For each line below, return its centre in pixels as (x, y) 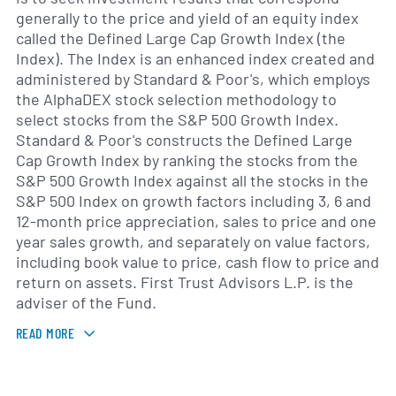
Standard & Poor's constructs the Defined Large (184, 140)
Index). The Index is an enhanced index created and (195, 59)
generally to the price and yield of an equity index (187, 18)
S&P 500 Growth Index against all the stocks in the (192, 181)
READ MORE (46, 332)
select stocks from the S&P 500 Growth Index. (177, 120)
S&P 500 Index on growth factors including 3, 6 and (194, 201)
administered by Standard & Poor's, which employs (193, 79)
